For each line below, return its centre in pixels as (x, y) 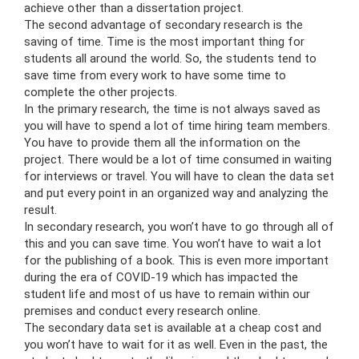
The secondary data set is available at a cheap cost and (173, 327)
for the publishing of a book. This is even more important (176, 260)
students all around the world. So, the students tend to (170, 58)
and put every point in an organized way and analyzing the (176, 193)
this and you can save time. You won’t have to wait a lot (173, 243)
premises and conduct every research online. (142, 311)
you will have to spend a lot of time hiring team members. (177, 125)
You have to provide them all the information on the (162, 142)
